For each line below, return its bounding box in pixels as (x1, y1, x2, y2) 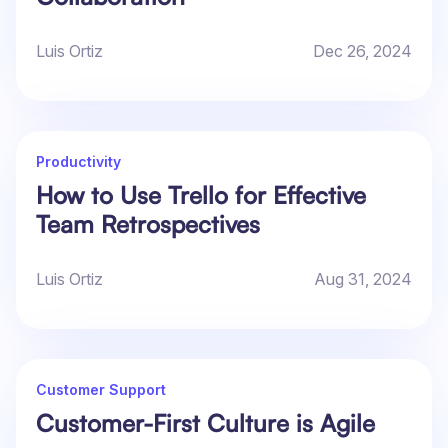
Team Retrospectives (36, 209, 260, 240)
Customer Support (36, 381, 166, 399)
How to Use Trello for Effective (36, 180, 366, 211)
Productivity (36, 153, 121, 171)
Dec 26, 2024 (313, 41, 412, 62)
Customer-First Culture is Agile (36, 408, 375, 439)
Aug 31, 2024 (314, 269, 412, 290)
